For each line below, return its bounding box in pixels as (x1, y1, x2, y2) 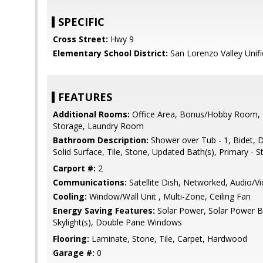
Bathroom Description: (53, 134, 149, 146)
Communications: (53, 177, 127, 188)
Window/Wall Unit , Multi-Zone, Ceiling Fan (87, 191, 251, 202)
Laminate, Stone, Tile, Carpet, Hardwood (89, 233, 247, 244)
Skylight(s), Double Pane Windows (53, 217, 182, 228)
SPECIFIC (58, 15, 104, 29)
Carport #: (53, 163, 96, 174)
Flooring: (53, 233, 89, 244)
